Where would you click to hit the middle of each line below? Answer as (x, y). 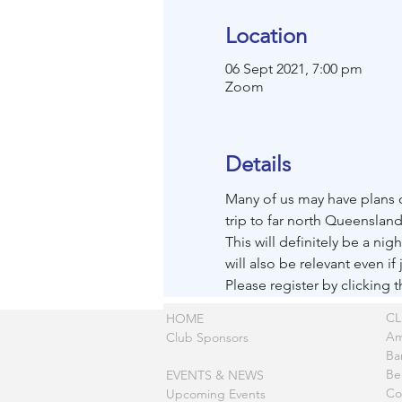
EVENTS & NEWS (215, 375)
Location (266, 35)
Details (258, 164)
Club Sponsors (207, 337)
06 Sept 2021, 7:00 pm (293, 69)
